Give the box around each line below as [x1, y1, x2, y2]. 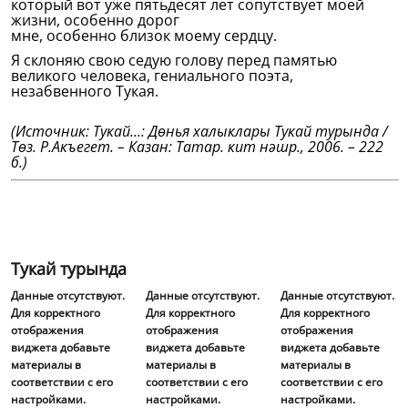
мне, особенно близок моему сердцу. [11, 25, 277, 46]
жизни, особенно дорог [11, 10, 179, 30]
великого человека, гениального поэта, [11, 66, 293, 86]
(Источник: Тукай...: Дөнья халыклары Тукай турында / [11, 121, 388, 141]
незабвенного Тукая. [11, 81, 158, 101]
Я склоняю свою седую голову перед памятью [11, 50, 337, 70]
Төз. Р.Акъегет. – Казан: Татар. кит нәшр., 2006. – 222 [11, 137, 383, 157]
